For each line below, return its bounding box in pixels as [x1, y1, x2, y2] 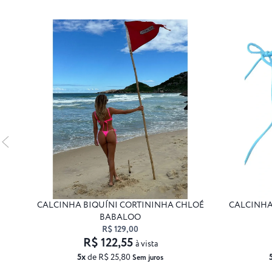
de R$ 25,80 [86, 251, 132, 263]
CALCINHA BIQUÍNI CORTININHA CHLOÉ [36, 199, 204, 211]
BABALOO [100, 211, 141, 223]
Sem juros [132, 252, 163, 263]
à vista [135, 237, 158, 250]
